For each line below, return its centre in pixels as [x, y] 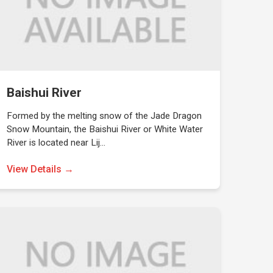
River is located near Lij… [56, 143]
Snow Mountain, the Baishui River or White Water [105, 129]
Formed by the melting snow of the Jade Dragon [104, 116]
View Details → [40, 169]
